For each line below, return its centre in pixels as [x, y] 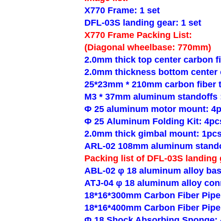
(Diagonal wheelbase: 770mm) [148, 47]
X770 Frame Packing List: [138, 35]
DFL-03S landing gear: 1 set [143, 23]
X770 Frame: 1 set [122, 10]
